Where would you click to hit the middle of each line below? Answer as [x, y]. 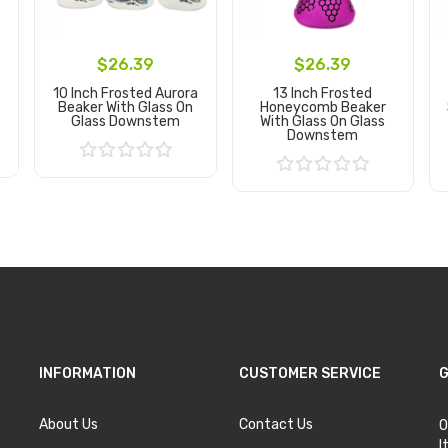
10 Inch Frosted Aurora [125, 93]
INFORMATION [87, 373]
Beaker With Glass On [125, 107]
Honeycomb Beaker [322, 107]
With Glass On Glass [323, 121]
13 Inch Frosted [323, 93]
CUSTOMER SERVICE [310, 373]
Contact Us [276, 424]
